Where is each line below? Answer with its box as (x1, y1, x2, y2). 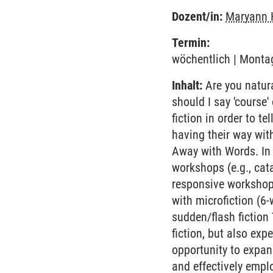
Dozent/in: (172, 9, 223, 24)
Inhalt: (172, 78, 203, 93)
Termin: (172, 35, 210, 50)
